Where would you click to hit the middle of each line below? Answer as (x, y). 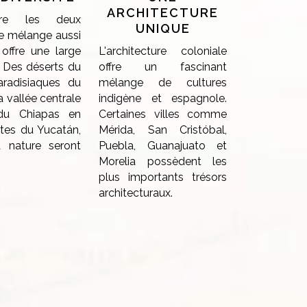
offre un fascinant (163, 67)
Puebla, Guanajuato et (163, 146)
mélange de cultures (163, 83)
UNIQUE (163, 28)
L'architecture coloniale (163, 51)
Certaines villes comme (163, 114)
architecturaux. (136, 193)
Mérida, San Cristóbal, (163, 130)
